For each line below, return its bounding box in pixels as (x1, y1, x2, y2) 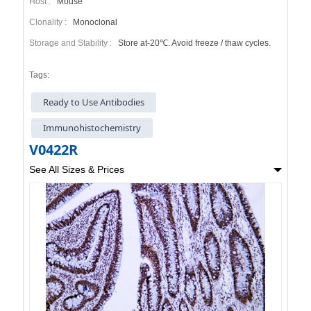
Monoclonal (70, 17, 117, 27)
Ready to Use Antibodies (37, 95, 151, 108)
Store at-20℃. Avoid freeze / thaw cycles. (115, 37, 271, 48)
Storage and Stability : (28, 37, 116, 48)
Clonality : (28, 17, 71, 27)
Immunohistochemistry (37, 121, 148, 135)
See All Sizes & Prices (28, 164, 124, 176)
